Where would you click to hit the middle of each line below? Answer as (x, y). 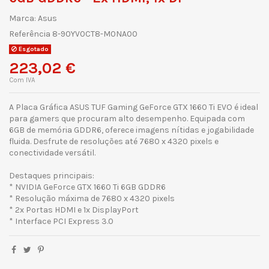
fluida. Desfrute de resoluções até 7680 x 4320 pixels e (114, 141)
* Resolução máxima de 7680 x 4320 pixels (92, 198)
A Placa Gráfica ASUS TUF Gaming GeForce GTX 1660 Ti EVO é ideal (134, 107)
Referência (30, 34)
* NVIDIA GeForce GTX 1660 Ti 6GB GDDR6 (87, 187)
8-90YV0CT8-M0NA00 (95, 34)
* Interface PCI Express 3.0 (61, 221)
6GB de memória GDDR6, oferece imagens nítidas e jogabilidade (131, 130)
